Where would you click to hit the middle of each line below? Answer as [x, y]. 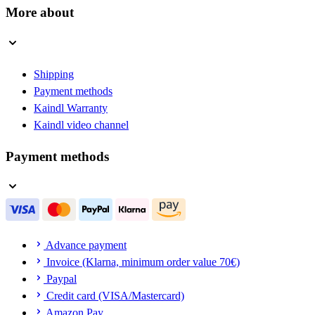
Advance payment [85, 245]
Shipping [54, 74]
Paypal [60, 279]
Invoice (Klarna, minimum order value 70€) [142, 262]
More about [40, 13]
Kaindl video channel [81, 124]
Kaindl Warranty [71, 108]
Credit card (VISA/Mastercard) [114, 296]
